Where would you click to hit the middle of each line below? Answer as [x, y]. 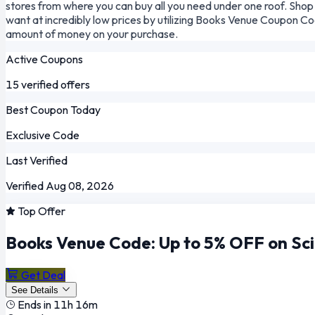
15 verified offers [48, 84]
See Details [35, 290]
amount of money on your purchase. [92, 33]
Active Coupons [44, 59]
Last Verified [37, 160]
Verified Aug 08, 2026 [60, 185]
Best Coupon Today [53, 109]
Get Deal [43, 275]
